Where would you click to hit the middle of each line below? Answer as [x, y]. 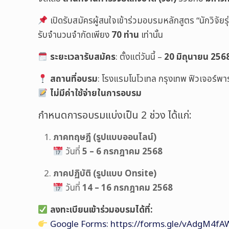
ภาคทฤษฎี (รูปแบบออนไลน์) [105, 138]
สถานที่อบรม [74, 79]
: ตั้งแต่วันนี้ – [140, 57]
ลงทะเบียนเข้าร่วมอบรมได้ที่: [101, 210]
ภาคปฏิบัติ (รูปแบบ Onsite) [105, 174]
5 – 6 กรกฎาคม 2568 [122, 152]
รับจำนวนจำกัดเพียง [75, 35]
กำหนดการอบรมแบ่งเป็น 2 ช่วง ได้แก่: [115, 116]
